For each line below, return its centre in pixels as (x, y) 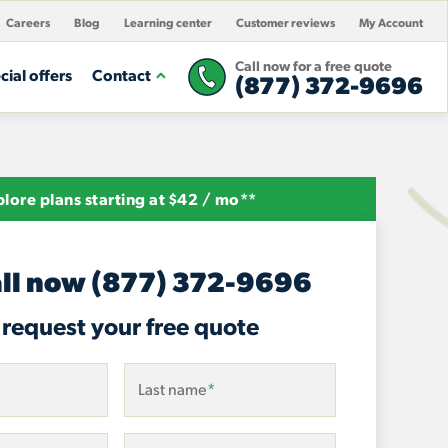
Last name (172, 388)
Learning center (168, 22)
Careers (28, 22)
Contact (121, 74)
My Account (391, 22)
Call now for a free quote (313, 65)
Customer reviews (285, 22)
